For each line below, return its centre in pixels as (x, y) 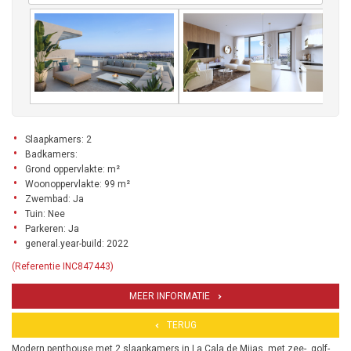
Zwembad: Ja (54, 199)
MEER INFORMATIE (169, 297)
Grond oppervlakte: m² (72, 170)
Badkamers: (51, 155)
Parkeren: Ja (52, 229)
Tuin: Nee (45, 214)
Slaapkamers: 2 (58, 140)
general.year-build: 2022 (77, 244)
